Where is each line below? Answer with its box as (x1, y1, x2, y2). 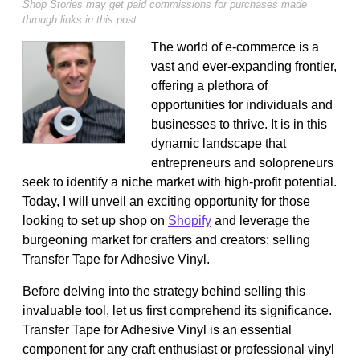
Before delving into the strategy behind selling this (22, 284, 305, 298)
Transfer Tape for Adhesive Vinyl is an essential (22, 322, 292, 337)
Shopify (168, 213, 211, 227)
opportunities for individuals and (151, 97, 333, 112)
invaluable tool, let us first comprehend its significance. (22, 303, 332, 317)
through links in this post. (22, 13, 140, 26)
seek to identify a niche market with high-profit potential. (22, 174, 337, 189)
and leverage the (211, 213, 310, 227)
